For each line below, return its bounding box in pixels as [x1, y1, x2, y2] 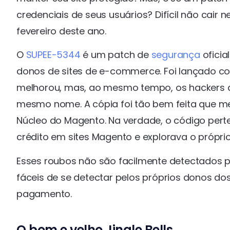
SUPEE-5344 [26, 48, 81, 62]
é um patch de [80, 48, 151, 62]
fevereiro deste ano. [16, 24, 107, 37]
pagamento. [16, 187, 72, 200]
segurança [151, 48, 200, 62]
